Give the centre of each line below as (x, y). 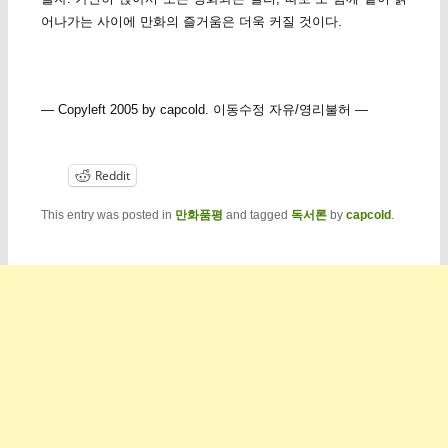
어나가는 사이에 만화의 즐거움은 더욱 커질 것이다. (191, 21)
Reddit (112, 175)
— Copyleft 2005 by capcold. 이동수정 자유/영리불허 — (204, 109)
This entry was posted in (107, 214)
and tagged (256, 214)
